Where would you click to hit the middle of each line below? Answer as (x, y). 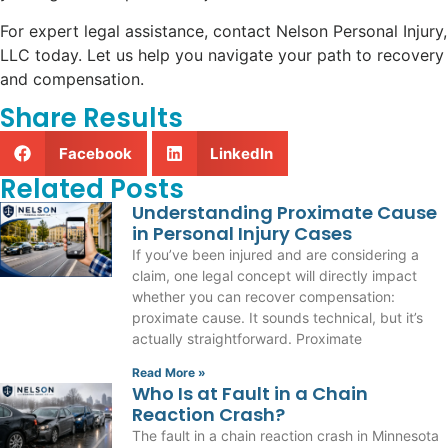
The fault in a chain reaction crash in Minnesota (285, 436)
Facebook (95, 153)
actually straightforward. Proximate (247, 339)
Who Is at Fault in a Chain (250, 394)
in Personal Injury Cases (242, 234)
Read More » (169, 373)
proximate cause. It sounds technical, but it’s (277, 318)
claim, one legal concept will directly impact (274, 276)
